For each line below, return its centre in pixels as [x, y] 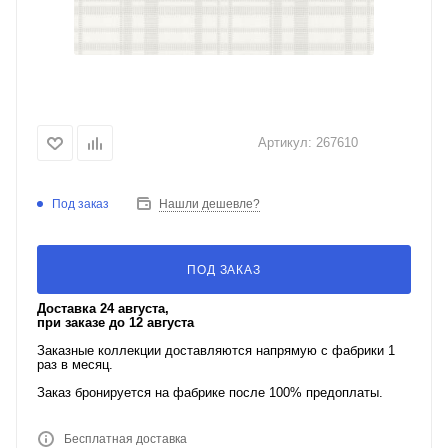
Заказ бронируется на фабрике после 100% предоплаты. [210, 392]
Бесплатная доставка [125, 439]
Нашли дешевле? [209, 204]
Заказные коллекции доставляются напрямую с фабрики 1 [216, 350]
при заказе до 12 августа [115, 322]
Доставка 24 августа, [103, 308]
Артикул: [285, 142]
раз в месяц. [75, 364]
